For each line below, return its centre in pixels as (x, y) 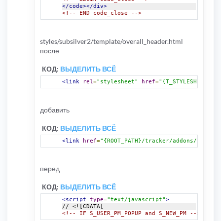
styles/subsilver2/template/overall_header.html (111, 41)
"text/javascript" (136, 200)
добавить (55, 110)
